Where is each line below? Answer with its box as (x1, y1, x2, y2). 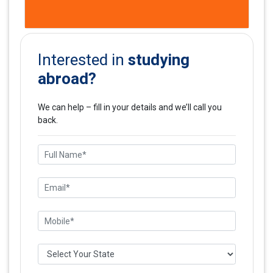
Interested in (37, 50, 128, 69)
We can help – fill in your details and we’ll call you (37, 102, 222, 112)
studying (127, 49, 190, 69)
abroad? (37, 68, 96, 88)
